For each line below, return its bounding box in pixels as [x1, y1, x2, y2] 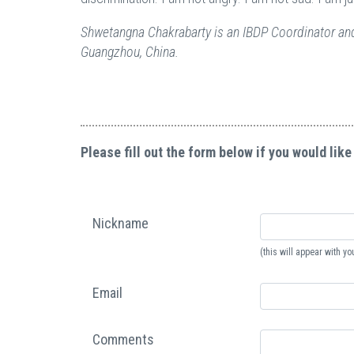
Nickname [92, 215, 149, 232]
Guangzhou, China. [81, 43, 179, 60]
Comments [92, 331, 154, 348]
